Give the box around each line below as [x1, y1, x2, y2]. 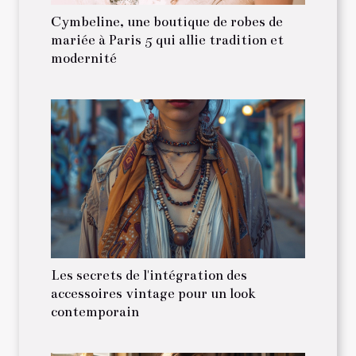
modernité [51, 50, 117, 68]
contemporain [51, 304, 139, 321]
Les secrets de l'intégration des [51, 267, 247, 284]
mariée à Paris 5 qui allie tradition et [51, 32, 284, 49]
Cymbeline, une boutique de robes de [51, 14, 283, 31]
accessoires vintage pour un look [51, 285, 256, 303]
